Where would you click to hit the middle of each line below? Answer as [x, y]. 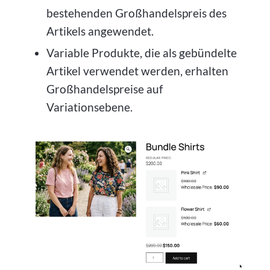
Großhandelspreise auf [104, 89]
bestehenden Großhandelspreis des [136, 13]
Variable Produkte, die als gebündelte [141, 53]
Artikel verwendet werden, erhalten [137, 71]
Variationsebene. [89, 107]
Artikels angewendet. [100, 31]
